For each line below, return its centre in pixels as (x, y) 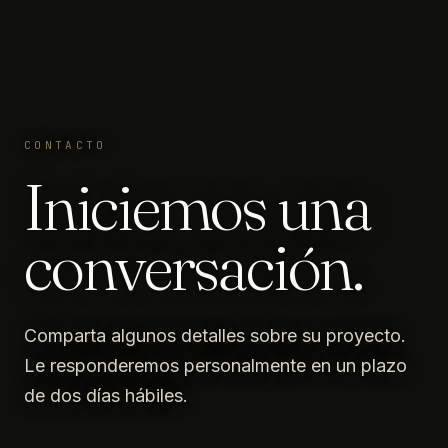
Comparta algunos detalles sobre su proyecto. (215, 335)
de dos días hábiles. (106, 395)
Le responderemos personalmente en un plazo (215, 365)
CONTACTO (65, 144)
